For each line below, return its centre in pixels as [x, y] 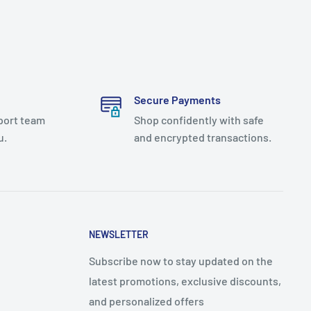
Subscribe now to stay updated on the [181, 260]
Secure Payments [177, 100]
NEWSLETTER [119, 235]
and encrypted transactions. [202, 137]
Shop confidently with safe [199, 120]
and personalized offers [146, 301]
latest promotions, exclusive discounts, [185, 280]
